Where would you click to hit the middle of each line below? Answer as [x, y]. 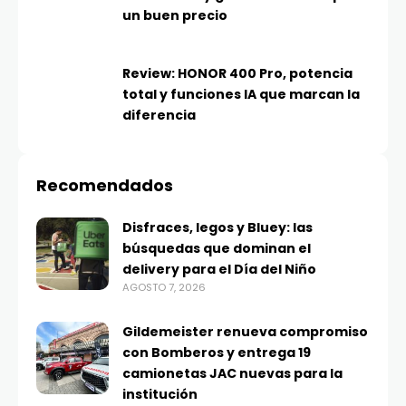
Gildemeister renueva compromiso [245, 332]
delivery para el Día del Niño [219, 270]
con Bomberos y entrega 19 [217, 353]
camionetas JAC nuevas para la [232, 374]
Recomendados [105, 186]
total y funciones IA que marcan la [241, 95]
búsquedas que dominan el [217, 249]
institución [160, 395]
